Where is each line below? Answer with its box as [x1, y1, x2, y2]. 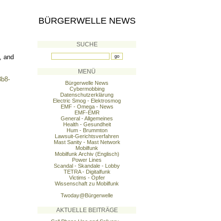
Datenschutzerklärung [60, 92, 113, 98]
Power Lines [72, 157, 102, 163]
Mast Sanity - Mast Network [53, 139, 120, 145]
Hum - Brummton [66, 127, 108, 133]
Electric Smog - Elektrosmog [53, 98, 121, 104]
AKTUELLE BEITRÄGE [56, 207, 118, 214]
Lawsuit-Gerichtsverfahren [55, 133, 119, 139]
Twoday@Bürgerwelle [61, 192, 113, 198]
